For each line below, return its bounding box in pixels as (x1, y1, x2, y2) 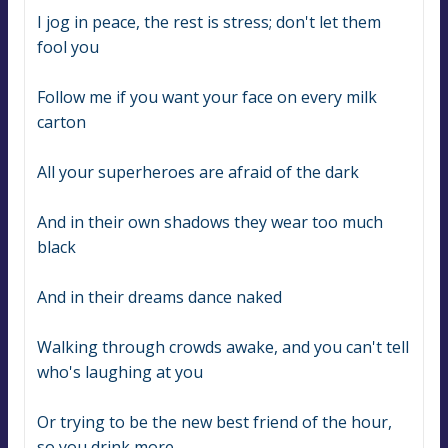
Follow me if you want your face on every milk (37, 86, 377, 109)
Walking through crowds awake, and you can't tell (37, 336, 409, 359)
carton (37, 111, 86, 134)
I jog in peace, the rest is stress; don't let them (37, 11, 381, 34)
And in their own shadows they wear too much (37, 211, 383, 234)
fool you (37, 36, 99, 59)
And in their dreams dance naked (37, 286, 282, 309)
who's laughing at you (37, 361, 203, 384)
